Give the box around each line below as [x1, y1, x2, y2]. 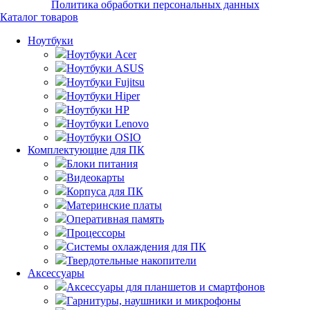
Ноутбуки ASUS [66, 62, 144, 74]
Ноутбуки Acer [66, 48, 136, 60]
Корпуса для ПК [66, 185, 143, 197]
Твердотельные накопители [66, 254, 197, 266]
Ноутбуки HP [66, 103, 129, 116]
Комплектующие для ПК [28, 143, 145, 156]
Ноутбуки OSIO [66, 131, 141, 143]
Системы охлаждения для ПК [66, 240, 206, 253]
